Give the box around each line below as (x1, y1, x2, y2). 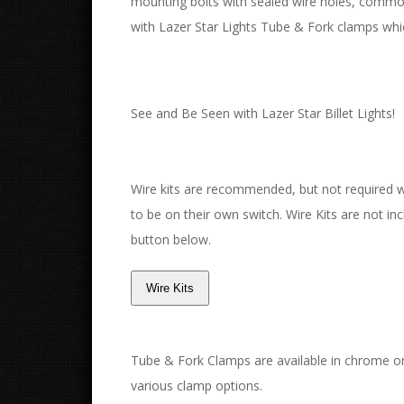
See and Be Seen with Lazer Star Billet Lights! (131, 105, 395, 122)
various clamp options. (131, 377, 262, 395)
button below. (131, 231, 211, 248)
